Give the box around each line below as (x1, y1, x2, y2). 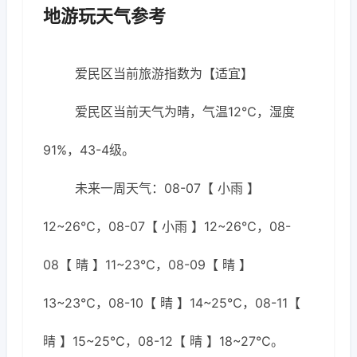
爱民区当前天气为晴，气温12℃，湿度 (75, 104, 295, 120)
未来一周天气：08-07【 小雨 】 (75, 180, 260, 196)
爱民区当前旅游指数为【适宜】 (75, 65, 253, 81)
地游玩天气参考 (43, 6, 166, 26)
